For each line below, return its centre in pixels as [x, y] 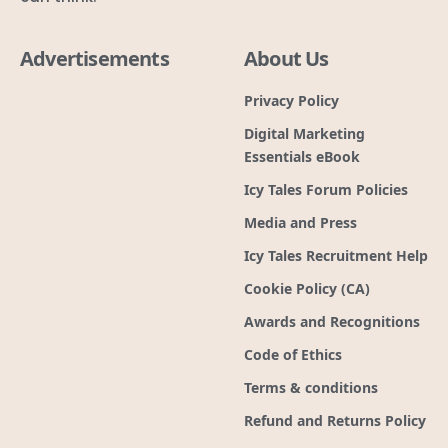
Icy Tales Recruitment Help [336, 255]
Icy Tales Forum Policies [326, 189]
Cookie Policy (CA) [307, 288]
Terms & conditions [311, 387]
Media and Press [300, 222]
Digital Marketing [304, 133]
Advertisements [94, 58]
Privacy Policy [291, 100]
